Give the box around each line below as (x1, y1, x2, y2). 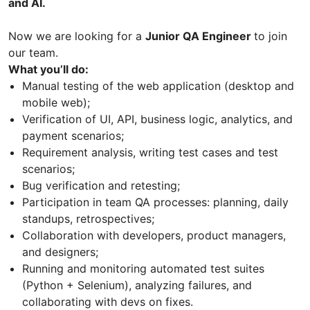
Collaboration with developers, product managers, (22, 228, 286, 242)
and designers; (22, 244, 98, 259)
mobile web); (22, 95, 90, 109)
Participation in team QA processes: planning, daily (22, 194, 289, 209)
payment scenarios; (22, 128, 124, 143)
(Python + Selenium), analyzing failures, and (22, 277, 252, 292)
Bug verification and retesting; (22, 178, 180, 192)
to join (254, 28, 287, 43)
